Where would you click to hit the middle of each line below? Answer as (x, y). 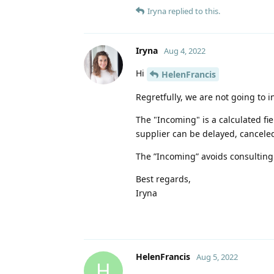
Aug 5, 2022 (217, 257)
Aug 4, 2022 (185, 50)
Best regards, (163, 179)
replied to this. (193, 11)
